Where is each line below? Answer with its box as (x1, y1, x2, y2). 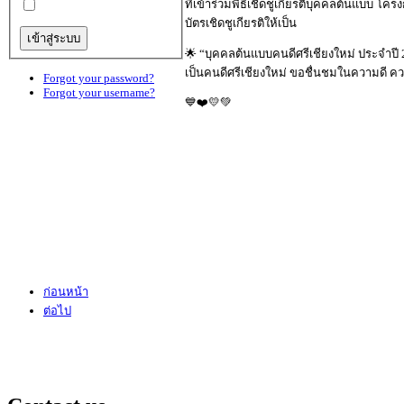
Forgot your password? (43, 71, 154, 86)
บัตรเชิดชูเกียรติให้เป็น (184, 15, 297, 30)
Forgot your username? (43, 86, 155, 100)
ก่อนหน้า (43, 284, 88, 298)
